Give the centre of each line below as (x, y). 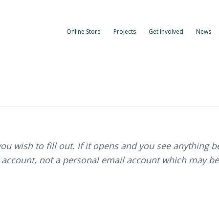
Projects (124, 32)
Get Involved (166, 32)
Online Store (83, 32)
